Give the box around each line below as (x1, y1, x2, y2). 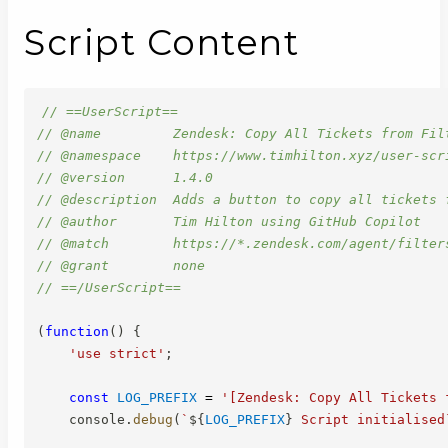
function (45, 323, 109, 339)
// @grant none (37, 257, 205, 273)
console (37, 411, 125, 427)
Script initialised (293, 411, 445, 427)
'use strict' (69, 345, 165, 361)
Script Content (24, 20, 299, 64)
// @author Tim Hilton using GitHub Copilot (37, 213, 421, 229)
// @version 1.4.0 (37, 169, 213, 185)
